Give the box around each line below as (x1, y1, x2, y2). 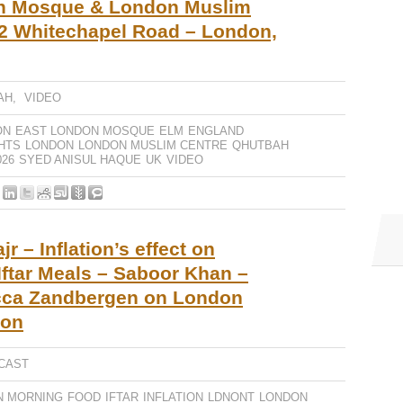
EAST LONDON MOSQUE (15, 124, 155, 138)
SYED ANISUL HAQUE (19, 153, 141, 166)
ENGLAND (188, 124, 244, 138)
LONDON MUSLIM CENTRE (78, 139, 228, 152)
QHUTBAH (232, 139, 289, 152)
